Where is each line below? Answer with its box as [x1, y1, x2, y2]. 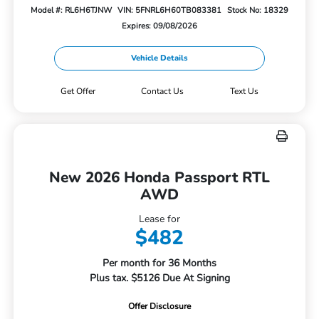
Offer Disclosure [128, 300, 191, 312]
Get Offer [60, 85, 95, 97]
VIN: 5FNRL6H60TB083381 [117, 4, 221, 16]
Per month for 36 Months [103, 256, 216, 270]
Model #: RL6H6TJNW [31, 4, 113, 16]
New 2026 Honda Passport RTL [49, 167, 270, 187]
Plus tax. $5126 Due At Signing [89, 271, 230, 285]
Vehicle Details [131, 52, 188, 63]
